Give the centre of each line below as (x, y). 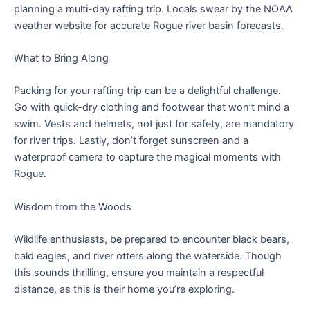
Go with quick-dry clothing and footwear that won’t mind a (152, 108)
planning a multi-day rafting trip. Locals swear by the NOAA (153, 9)
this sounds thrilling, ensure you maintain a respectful (139, 272)
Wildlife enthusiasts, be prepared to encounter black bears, (152, 239)
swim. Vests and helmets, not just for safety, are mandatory (154, 124)
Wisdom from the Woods (73, 207)
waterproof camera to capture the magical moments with (147, 157)
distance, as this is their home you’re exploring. (124, 289)
